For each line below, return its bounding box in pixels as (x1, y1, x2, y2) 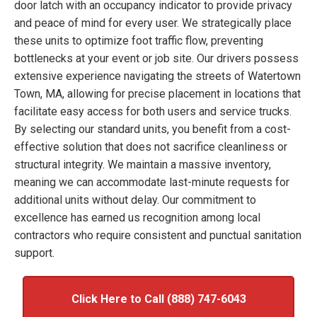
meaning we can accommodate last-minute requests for (14, 175, 289, 189)
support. (14, 246, 54, 260)
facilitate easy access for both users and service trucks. (14, 104, 292, 118)
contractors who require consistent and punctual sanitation (14, 228, 301, 242)
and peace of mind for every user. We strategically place (14, 16, 292, 30)
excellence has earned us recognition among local (14, 210, 260, 224)
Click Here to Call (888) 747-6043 (71, 292, 246, 306)
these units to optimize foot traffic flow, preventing (14, 33, 263, 47)
